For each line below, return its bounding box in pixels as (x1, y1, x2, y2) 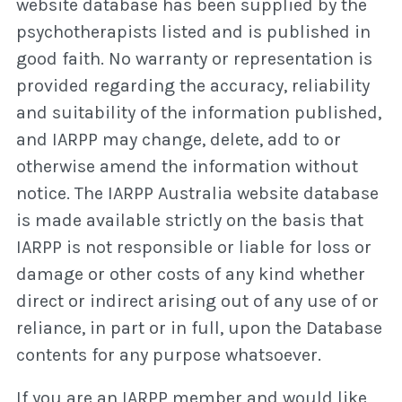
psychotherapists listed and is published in (16, 21, 371, 42)
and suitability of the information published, (16, 101, 381, 123)
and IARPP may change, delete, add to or (16, 128, 341, 150)
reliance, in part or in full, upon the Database (16, 317, 382, 338)
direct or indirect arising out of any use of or (16, 290, 379, 311)
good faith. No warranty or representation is (16, 48, 372, 69)
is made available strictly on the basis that (16, 209, 363, 231)
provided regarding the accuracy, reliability (16, 74, 370, 96)
